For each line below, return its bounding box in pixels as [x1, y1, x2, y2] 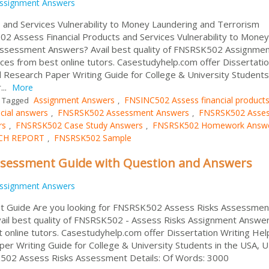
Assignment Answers [34, 94, 115, 106]
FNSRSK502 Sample [54, 131, 131, 144]
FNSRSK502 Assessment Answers [58, 106, 189, 118]
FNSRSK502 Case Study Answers [16, 119, 143, 131]
